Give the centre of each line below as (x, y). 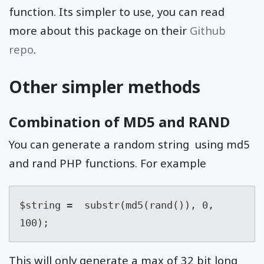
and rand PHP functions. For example (108, 163)
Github (208, 31)
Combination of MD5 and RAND (119, 122)
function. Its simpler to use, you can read (117, 12)
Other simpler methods (105, 87)
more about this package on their (99, 31)
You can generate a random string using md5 (129, 144)
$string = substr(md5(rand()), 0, (116, 205)
